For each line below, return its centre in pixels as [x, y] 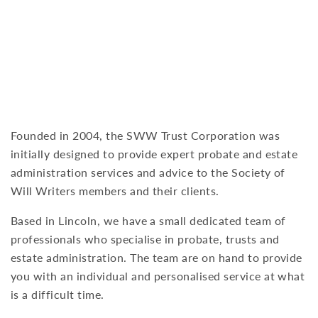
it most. [159, 33]
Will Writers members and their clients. [115, 191]
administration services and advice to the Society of [148, 172]
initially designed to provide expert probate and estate [154, 154]
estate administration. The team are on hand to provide [157, 257]
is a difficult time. [57, 294]
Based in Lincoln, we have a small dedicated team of [148, 220]
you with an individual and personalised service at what [158, 276]
